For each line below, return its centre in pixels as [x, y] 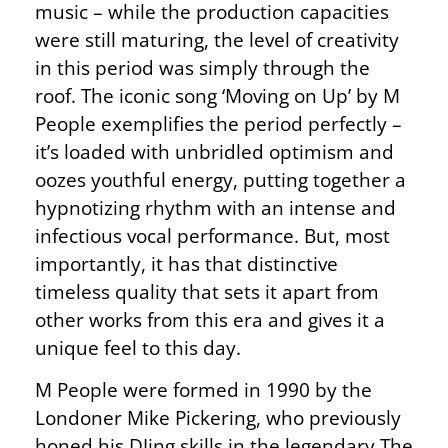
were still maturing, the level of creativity [217, 39]
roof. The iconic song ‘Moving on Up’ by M [217, 95]
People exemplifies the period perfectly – [218, 123]
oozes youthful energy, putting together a [220, 179]
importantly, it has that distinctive [186, 263]
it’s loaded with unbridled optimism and [214, 151]
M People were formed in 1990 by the [203, 389]
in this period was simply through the [202, 67]
